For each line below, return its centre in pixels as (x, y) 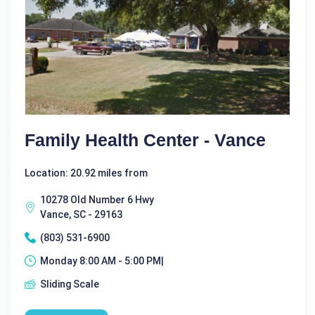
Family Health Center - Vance (145, 140)
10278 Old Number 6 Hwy (97, 199)
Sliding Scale (70, 284)
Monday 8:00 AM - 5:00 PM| (102, 261)
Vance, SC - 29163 (81, 214)
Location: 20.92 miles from (86, 173)
